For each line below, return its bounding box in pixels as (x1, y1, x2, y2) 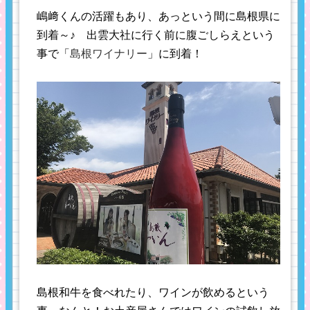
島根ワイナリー (70, 48, 147, 60)
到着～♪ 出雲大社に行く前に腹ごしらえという (37, 29, 275, 42)
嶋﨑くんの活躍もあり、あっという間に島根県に (37, 10, 280, 23)
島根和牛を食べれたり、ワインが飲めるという (37, 286, 269, 299)
